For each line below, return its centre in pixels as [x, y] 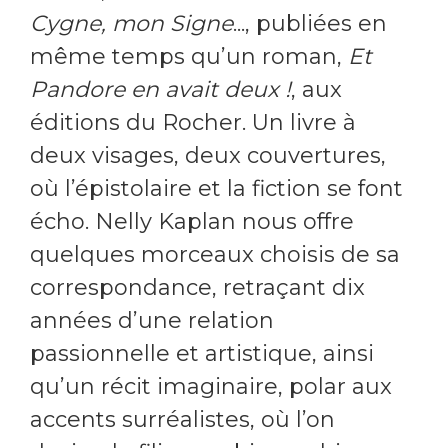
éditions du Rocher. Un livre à [193, 123]
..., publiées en [310, 24]
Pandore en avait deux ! [160, 90]
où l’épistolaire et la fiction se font [216, 189]
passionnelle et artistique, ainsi [202, 354]
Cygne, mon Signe [131, 24]
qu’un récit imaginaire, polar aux [211, 387]
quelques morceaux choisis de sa [215, 255]
